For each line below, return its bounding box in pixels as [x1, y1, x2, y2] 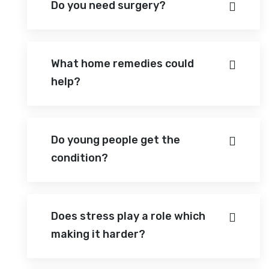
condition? [51, 151, 108, 165]
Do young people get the [51, 133, 180, 147]
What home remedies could [51, 56, 194, 70]
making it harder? [51, 227, 145, 241]
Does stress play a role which [51, 209, 205, 223]
